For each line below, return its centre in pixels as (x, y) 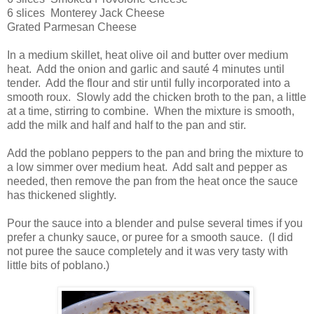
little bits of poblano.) (58, 266)
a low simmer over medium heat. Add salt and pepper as (147, 168)
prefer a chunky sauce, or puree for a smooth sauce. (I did (150, 238)
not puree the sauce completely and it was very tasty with (148, 252)
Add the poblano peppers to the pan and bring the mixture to (155, 153)
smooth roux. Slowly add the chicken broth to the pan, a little (157, 97)
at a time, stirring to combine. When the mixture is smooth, (151, 111)
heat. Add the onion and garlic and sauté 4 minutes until (146, 69)
